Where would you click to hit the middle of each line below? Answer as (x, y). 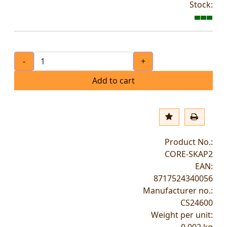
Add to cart (113, 81)
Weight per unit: (182, 215)
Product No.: (189, 142)
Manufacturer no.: (178, 191)
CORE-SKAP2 (189, 154)
